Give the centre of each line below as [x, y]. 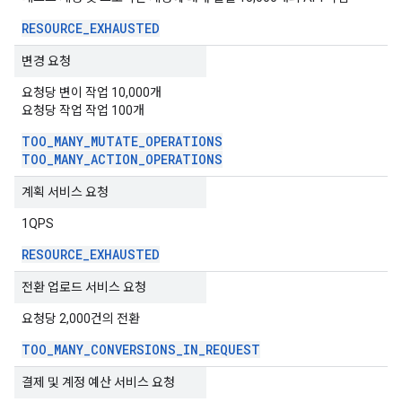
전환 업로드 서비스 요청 [84, 287]
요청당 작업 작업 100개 [83, 110]
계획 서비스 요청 [65, 192]
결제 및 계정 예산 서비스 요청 [98, 382]
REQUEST [233, 350]
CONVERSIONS [133, 350]
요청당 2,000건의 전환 [81, 319]
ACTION [114, 159]
